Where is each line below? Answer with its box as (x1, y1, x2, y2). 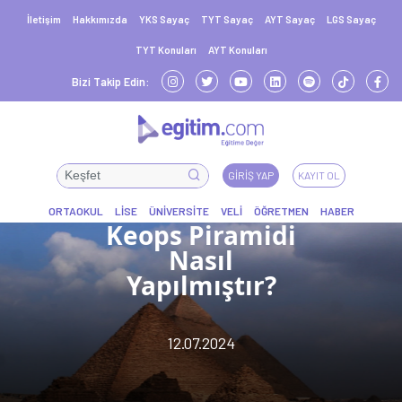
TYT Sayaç (200, 13, 253, 25)
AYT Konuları (207, 44, 267, 56)
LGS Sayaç (326, 13, 376, 25)
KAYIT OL (298, 169, 340, 181)
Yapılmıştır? (126, 268, 276, 302)
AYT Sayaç (264, 13, 315, 25)
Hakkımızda (72, 13, 127, 25)
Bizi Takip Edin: (72, 74, 153, 89)
